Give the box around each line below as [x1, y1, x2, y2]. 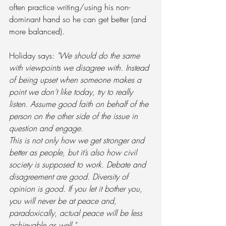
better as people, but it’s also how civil [9, 147, 139, 158]
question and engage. [9, 123, 86, 134]
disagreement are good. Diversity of [9, 171, 131, 183]
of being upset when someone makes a [9, 74, 144, 86]
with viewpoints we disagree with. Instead [9, 62, 151, 74]
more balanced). [9, 26, 70, 37]
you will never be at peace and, [9, 195, 119, 207]
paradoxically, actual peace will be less [9, 207, 145, 219]
